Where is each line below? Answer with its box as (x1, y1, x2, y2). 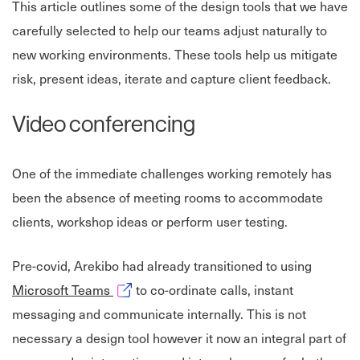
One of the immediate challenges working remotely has (12, 163, 332, 183)
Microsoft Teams (12, 280, 113, 300)
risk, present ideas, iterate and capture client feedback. (12, 68, 331, 88)
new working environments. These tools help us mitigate (12, 44, 337, 64)
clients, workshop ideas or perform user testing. (12, 211, 288, 231)
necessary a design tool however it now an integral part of (12, 328, 346, 348)
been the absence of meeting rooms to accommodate (12, 187, 323, 207)
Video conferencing (12, 109, 195, 138)
